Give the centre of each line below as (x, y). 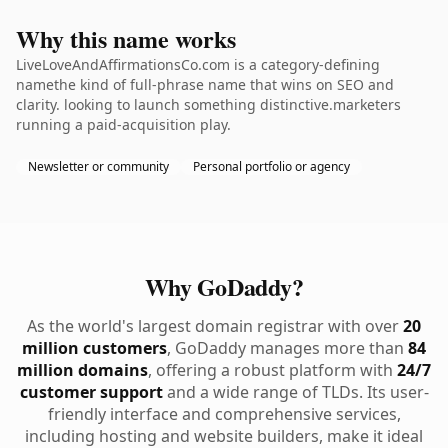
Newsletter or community (98, 166)
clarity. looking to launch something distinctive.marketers (208, 104)
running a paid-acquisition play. (123, 124)
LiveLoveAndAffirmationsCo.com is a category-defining (198, 64)
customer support (91, 392)
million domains (82, 370)
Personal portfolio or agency (271, 166)
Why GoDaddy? (224, 286)
